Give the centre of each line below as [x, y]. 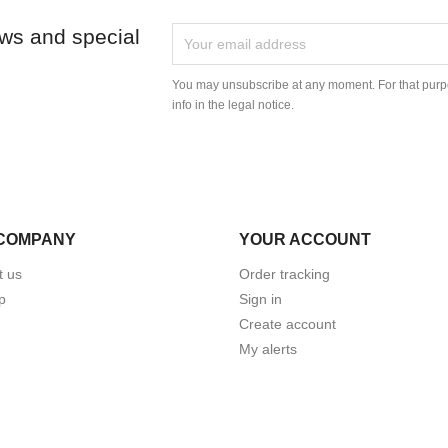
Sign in [260, 298]
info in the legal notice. [233, 104]
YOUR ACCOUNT [305, 239]
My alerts [268, 348]
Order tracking [284, 273]
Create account [287, 323]
